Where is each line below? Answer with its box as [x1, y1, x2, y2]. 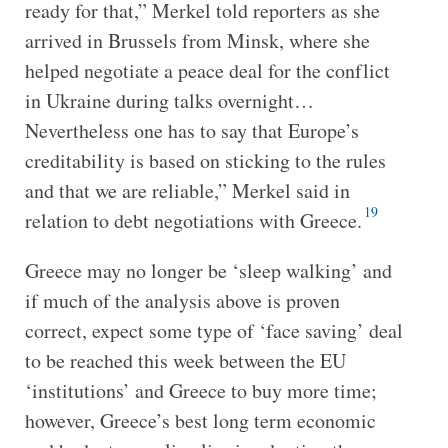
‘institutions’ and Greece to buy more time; [24, 376, 377, 404]
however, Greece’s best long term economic [24, 406, 376, 434]
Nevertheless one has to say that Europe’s [24, 116, 359, 144]
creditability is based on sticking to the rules [24, 146, 386, 174]
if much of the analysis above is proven [24, 286, 340, 314]
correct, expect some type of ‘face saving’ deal [24, 316, 403, 344]
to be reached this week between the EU [24, 346, 346, 374]
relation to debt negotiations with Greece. [24, 206, 362, 234]
